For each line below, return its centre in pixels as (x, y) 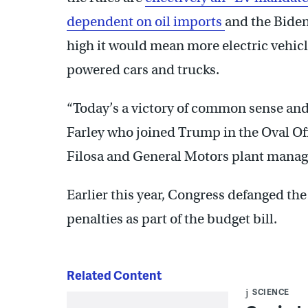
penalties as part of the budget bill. (172, 219)
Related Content (114, 275)
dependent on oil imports (146, 22)
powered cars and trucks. (143, 70)
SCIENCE (271, 292)
